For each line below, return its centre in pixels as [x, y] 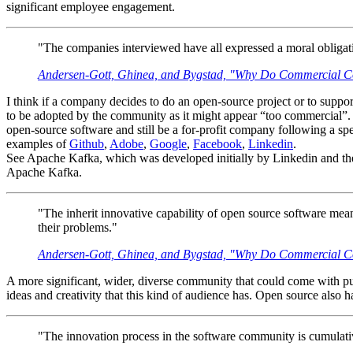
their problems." [78, 228]
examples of [38, 144]
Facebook [217, 144]
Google [168, 144]
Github [87, 144]
